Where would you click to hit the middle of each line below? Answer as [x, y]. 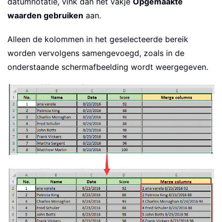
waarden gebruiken [45, 15]
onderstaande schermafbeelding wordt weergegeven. [108, 67]
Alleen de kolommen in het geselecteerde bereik [98, 39]
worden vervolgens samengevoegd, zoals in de [96, 53]
